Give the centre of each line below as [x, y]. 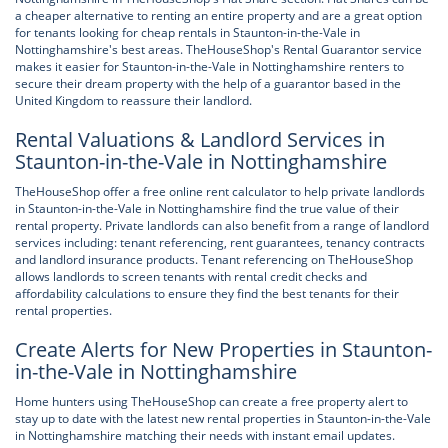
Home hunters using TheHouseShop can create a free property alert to [211, 401]
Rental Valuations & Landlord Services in [200, 139]
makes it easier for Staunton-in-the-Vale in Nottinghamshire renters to [209, 66]
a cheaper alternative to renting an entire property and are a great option [218, 15]
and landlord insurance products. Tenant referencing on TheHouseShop [214, 259]
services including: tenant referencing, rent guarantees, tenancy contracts [220, 242]
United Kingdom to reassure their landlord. [133, 100]
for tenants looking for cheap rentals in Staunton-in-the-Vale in [187, 32]
